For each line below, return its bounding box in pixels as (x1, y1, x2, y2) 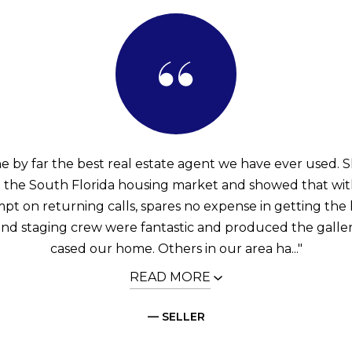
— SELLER (147, 309, 205, 324)
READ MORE (130, 269, 211, 284)
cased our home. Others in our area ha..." (49, 240, 302, 256)
